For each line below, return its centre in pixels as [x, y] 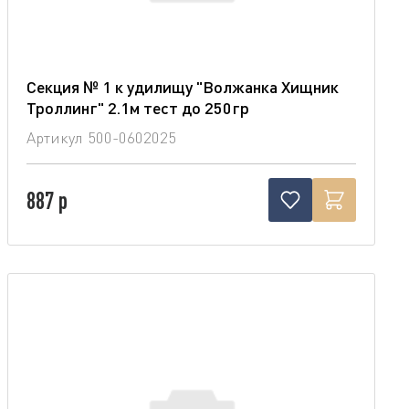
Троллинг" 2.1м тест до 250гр [137, 107]
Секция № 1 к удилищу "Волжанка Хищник [182, 86]
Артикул [54, 137]
